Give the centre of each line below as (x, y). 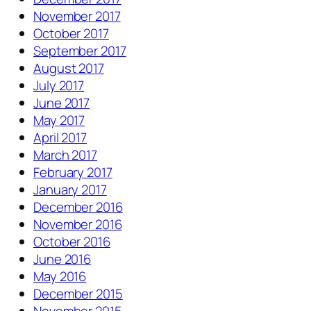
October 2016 (72, 242)
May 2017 (59, 120)
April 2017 (60, 138)
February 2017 (73, 173)
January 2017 (70, 190)
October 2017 (71, 34)
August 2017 (69, 68)
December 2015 (78, 294)
